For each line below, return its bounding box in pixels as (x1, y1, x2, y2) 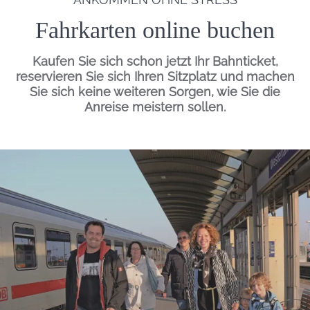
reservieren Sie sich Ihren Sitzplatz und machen (15, 69, 295, 84)
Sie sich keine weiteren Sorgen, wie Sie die (30, 84, 280, 100)
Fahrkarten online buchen (35, 17, 275, 44)
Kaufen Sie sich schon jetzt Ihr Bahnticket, (32, 54, 278, 69)
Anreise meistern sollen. (84, 100, 226, 115)
